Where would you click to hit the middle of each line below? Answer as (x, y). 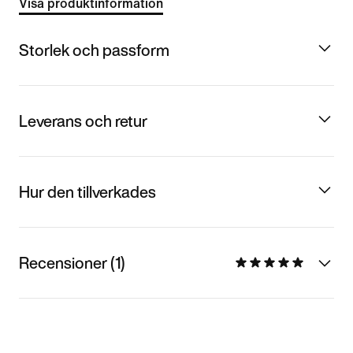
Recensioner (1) (72, 262)
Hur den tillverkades (87, 191)
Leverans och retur (83, 121)
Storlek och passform (94, 50)
